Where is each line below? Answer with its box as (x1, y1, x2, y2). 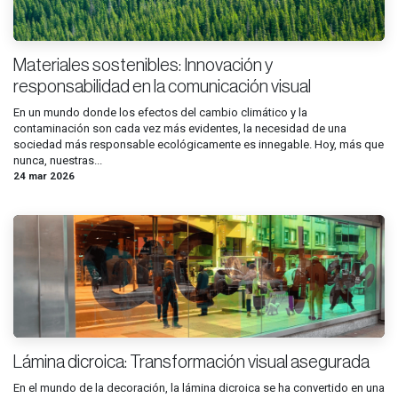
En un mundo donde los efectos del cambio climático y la (13, 105, 307, 119)
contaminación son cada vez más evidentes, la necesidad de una (13, 121, 346, 135)
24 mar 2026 (13, 169, 75, 182)
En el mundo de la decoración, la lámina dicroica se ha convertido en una (13, 380, 385, 394)
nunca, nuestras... (13, 153, 102, 167)
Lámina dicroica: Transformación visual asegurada (13, 353, 370, 371)
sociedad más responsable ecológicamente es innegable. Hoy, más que (13, 137, 384, 151)
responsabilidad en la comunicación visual (13, 77, 311, 96)
